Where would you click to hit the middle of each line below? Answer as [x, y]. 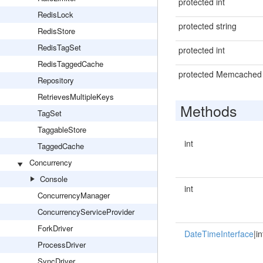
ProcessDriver [62, 245]
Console [54, 179]
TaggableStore [62, 129]
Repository [56, 80]
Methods [208, 110]
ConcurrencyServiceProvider [86, 212]
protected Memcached [220, 74]
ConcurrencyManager [74, 195]
